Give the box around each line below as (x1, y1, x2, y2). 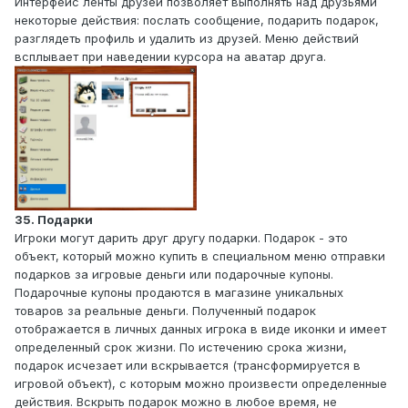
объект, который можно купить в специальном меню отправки (15, 249, 385, 264)
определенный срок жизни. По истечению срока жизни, (15, 340, 347, 355)
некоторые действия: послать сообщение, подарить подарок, (15, 12, 379, 27)
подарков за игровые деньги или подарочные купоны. (15, 267, 333, 282)
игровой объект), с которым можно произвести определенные (15, 376, 387, 392)
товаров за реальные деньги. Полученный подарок (15, 303, 316, 319)
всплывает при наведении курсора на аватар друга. (15, 48, 326, 64)
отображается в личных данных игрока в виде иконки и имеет (15, 321, 386, 337)
